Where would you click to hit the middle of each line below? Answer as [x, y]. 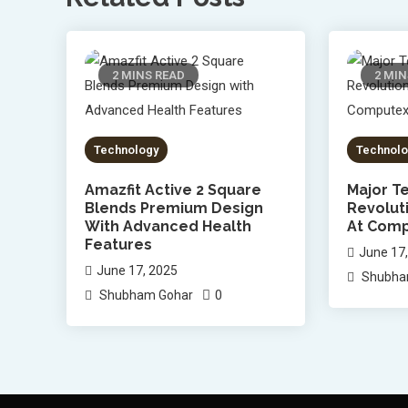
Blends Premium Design [173, 208]
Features [118, 244]
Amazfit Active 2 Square [173, 189]
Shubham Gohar [146, 295]
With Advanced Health [168, 226]
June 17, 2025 [137, 270]
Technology [126, 149]
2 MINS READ [148, 75]
